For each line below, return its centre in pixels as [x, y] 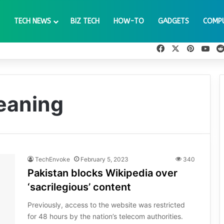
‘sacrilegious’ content [79, 187]
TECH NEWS [32, 21]
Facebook [183, 48]
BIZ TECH [85, 21]
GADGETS [173, 21]
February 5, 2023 [104, 159]
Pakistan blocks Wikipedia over [102, 173]
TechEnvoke [52, 159]
